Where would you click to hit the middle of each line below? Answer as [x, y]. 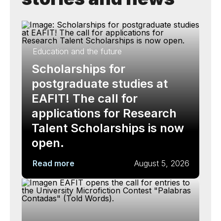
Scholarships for [78, 69]
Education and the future [77, 51]
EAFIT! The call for [85, 98]
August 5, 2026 [162, 163]
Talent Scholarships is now [108, 128]
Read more [54, 163]
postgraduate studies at [100, 84]
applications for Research [104, 113]
